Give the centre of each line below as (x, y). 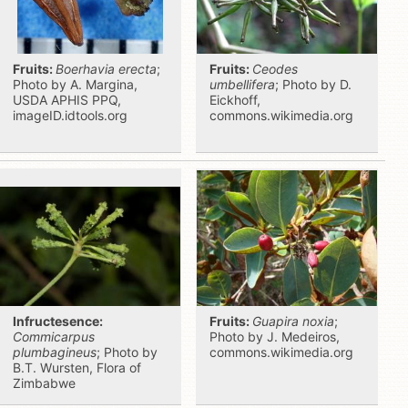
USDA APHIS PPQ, (67, 100)
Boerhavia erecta (106, 69)
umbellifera (242, 84)
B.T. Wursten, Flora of (77, 367)
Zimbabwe (44, 383)
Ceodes (275, 69)
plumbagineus (55, 352)
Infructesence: (58, 321)
